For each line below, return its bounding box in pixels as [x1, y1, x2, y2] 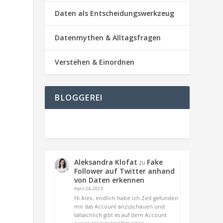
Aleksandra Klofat [74, 157, 138, 167]
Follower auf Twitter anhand [74, 166, 175, 176]
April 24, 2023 [74, 185, 103, 192]
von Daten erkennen [74, 175, 145, 185]
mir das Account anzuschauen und [74, 203, 165, 211]
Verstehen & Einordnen [55, 57, 135, 67]
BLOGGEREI [55, 92, 103, 104]
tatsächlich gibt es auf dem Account [74, 212, 167, 219]
